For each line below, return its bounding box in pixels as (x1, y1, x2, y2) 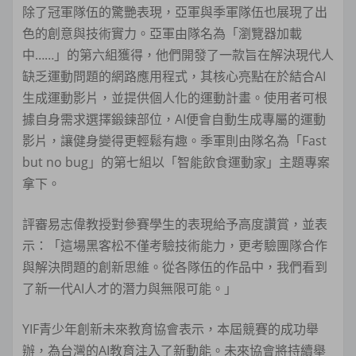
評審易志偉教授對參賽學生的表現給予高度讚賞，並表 (22, 215, 327, 234)
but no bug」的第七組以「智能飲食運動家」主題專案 (22, 153, 330, 172)
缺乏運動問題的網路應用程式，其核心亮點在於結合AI (22, 68, 326, 86)
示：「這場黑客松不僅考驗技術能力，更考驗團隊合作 (22, 237, 327, 255)
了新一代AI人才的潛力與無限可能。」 (22, 280, 237, 298)
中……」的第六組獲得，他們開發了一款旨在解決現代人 (22, 46, 334, 64)
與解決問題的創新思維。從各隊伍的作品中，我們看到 (22, 258, 327, 277)
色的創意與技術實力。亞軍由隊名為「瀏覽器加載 (22, 25, 302, 43)
